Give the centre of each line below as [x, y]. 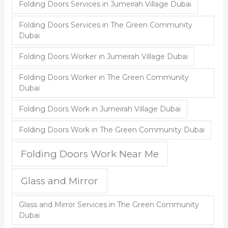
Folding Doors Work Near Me [90, 154]
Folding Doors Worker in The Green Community [104, 78]
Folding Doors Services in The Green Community [105, 25]
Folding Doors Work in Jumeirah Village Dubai [99, 109]
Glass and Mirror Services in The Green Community [109, 205]
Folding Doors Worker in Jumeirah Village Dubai [103, 57]
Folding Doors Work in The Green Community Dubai [111, 130]
